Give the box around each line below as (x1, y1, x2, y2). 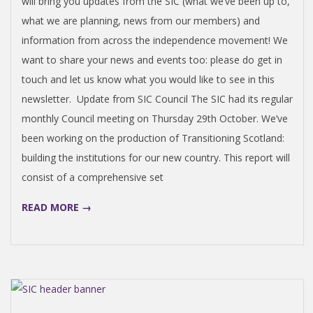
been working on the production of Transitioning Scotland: (22, 131, 284, 145)
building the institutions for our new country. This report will (22, 150, 290, 164)
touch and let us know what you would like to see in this (22, 72, 275, 86)
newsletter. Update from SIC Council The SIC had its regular (22, 92, 293, 105)
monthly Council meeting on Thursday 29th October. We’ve (22, 111, 288, 125)
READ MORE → (22, 200, 92, 214)
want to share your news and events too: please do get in (22, 52, 282, 66)
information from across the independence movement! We (22, 33, 288, 47)
